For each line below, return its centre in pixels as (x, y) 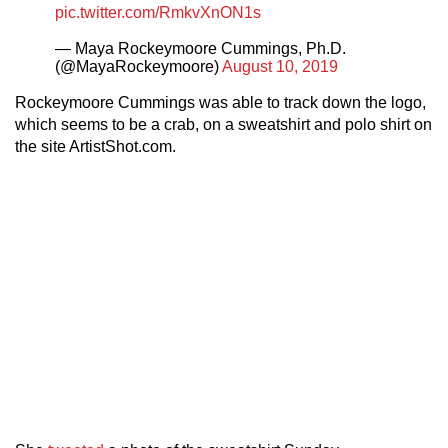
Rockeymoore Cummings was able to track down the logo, (220, 103)
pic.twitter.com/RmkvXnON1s (158, 13)
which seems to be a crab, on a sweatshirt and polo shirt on (223, 125)
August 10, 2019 (280, 67)
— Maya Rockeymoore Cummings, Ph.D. (200, 49)
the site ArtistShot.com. (95, 147)
